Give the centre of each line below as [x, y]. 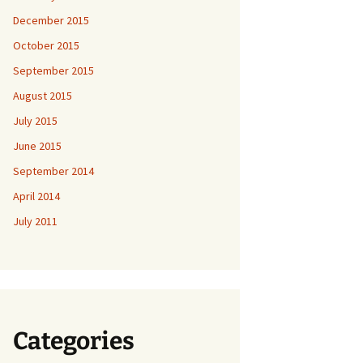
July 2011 [35, 221]
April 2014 [36, 196]
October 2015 [46, 45]
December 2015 [51, 20]
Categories [74, 341]
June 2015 [37, 146]
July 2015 [35, 121]
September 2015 [53, 70]
